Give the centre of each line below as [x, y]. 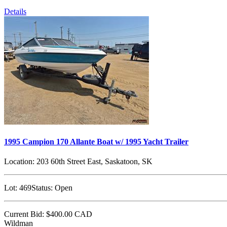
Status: [42, 188]
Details [15, 11]
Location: [19, 162]
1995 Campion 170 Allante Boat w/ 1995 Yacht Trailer [96, 141]
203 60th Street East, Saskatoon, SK [93, 162]
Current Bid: [24, 214]
